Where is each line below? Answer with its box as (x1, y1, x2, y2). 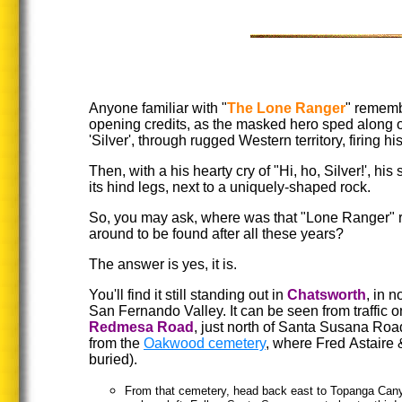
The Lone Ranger (227, 100, 345, 116)
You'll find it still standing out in (89, 287, 287, 302)
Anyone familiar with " (89, 100, 227, 116)
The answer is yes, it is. (89, 257, 237, 272)
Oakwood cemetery (144, 336, 266, 351)
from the (89, 336, 144, 351)
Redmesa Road (89, 319, 194, 335)
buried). (89, 352, 137, 367)
